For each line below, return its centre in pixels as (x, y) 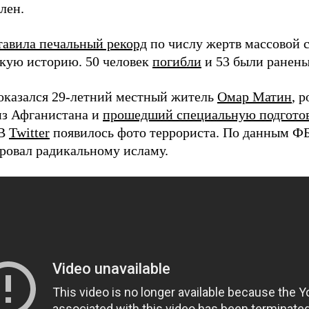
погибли (177, 61)
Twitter (29, 132)
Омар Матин (255, 97)
